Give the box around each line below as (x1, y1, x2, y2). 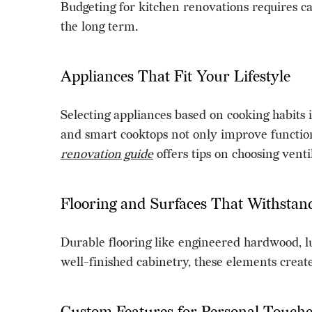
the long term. (61, 19, 138, 34)
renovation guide (61, 146, 153, 162)
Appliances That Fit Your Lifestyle (61, 67, 290, 86)
